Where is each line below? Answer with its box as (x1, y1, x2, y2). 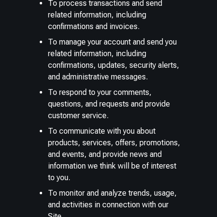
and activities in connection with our (48, 200, 169, 209)
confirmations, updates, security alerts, (48, 60, 180, 70)
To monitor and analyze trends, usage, (48, 188, 177, 198)
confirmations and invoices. (48, 21, 140, 31)
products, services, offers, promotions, (48, 138, 181, 147)
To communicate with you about (48, 126, 156, 136)
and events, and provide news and (48, 149, 162, 159)
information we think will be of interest (48, 161, 177, 170)
